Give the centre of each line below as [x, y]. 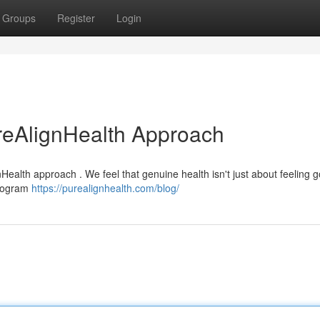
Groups [19, 18]
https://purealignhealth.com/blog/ [105, 188]
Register [76, 18]
